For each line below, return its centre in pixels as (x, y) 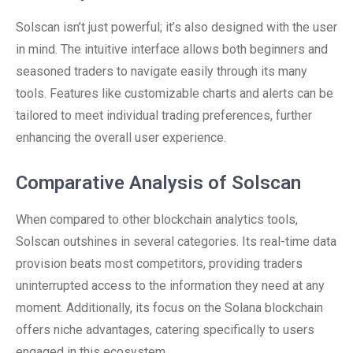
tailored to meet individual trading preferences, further (164, 115)
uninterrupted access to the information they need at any (170, 286)
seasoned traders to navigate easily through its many (162, 71)
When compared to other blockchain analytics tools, (157, 219)
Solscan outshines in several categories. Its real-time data (176, 242)
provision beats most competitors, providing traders (159, 264)
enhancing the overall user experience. (121, 137)
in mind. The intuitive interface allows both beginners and (172, 49)
